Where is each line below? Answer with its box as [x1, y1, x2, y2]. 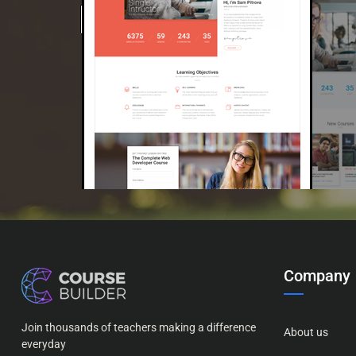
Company [284, 265, 350, 285]
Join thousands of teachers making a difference [21, 320, 256, 334]
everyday [21, 337, 66, 350]
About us [284, 325, 328, 339]
